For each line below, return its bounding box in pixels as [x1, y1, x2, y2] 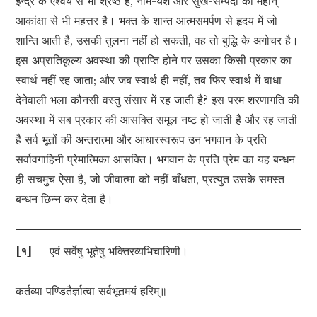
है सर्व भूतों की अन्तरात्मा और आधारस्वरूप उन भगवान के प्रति [16, 132, 267, 147]
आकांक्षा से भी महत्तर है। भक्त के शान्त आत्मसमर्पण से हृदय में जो [16, 13, 278, 28]
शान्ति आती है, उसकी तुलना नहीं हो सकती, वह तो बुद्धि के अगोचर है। [16, 33, 299, 48]
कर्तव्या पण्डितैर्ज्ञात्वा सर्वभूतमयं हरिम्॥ [16, 284, 168, 299]
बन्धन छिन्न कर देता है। [16, 192, 114, 207]
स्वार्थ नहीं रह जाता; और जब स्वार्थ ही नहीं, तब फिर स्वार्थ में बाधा [16, 73, 282, 88]
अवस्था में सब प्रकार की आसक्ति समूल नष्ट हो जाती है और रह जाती [16, 113, 298, 127]
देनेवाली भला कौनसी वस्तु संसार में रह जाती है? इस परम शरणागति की [16, 93, 300, 108]
